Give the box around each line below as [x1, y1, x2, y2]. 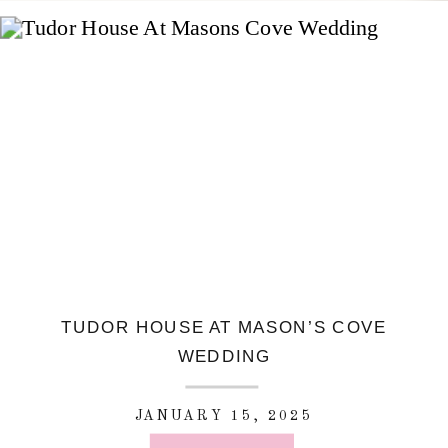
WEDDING [177, 347, 271, 367]
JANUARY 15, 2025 [135, 408, 313, 423]
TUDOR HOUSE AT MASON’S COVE [61, 317, 387, 338]
